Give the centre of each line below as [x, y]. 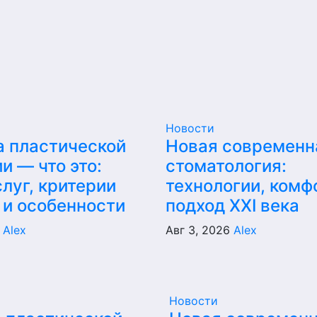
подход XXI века [232, 206]
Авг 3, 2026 [199, 230]
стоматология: [226, 166]
